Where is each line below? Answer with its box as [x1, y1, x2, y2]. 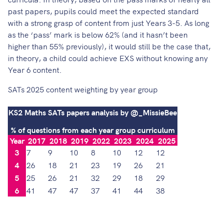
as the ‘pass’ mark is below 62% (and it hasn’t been [8, 29, 188, 40]
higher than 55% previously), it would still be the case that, [8, 41, 211, 52]
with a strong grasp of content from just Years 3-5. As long [8, 17, 209, 28]
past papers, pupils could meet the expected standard [8, 5, 199, 17]
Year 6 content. [8, 64, 62, 75]
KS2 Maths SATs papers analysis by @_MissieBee [8, 107, 177, 118]
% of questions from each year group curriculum [10, 124, 175, 135]
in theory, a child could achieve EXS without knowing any [8, 52, 208, 64]
